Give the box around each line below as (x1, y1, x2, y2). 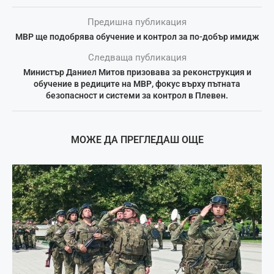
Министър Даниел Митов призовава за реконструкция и (23, 67, 251, 77)
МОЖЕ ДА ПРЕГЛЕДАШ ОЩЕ (70, 133, 204, 146)
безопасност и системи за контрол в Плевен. (46, 90, 228, 100)
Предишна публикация (87, 16, 187, 28)
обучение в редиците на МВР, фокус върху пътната (34, 78, 240, 89)
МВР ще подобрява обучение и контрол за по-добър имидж (15, 31, 259, 42)
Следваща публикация (87, 51, 187, 63)
